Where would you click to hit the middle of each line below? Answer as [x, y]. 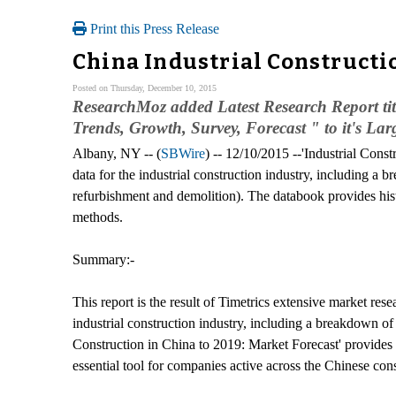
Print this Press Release [153, 29]
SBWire [183, 153]
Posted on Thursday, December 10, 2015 [145, 88]
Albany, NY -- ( [117, 153]
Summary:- [103, 259]
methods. [98, 217]
